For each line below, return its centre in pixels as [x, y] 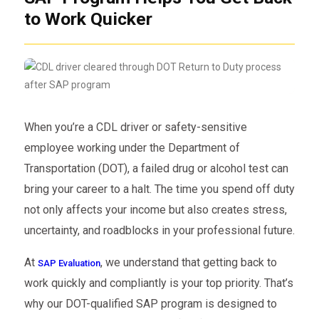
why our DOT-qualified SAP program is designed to [150, 304]
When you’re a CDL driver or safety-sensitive [135, 127]
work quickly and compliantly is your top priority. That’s [158, 283]
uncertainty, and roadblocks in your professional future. [159, 231]
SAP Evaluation [69, 263]
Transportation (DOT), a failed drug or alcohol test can [156, 169]
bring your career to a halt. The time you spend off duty [159, 189]
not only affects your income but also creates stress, [155, 210]
